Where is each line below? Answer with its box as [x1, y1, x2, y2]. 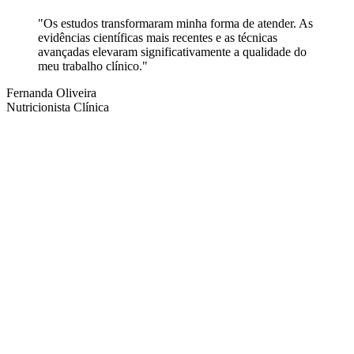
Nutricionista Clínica [6, 100, 109, 115]
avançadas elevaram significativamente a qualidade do [38, 45, 307, 59]
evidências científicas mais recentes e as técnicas [38, 31, 277, 45]
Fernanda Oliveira [6, 86, 96, 100]
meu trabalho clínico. [38, 59, 142, 73]
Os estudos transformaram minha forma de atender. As [43, 17, 313, 31]
